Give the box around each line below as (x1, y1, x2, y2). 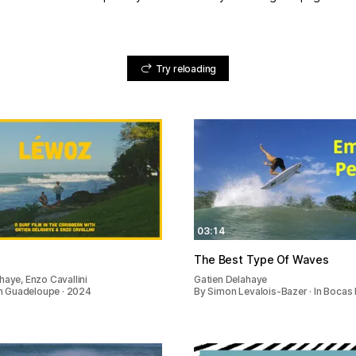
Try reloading (155, 62, 217, 75)
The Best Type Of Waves (194, 253, 329, 267)
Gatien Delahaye (194, 273, 268, 286)
